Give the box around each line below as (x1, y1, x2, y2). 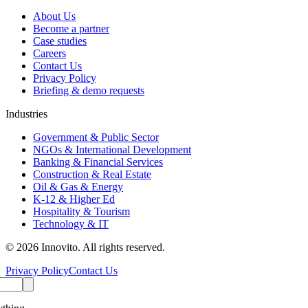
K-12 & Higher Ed (33, 193, 115, 206)
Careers (33, 47, 66, 60)
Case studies (33, 35, 87, 47)
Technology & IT (33, 218, 109, 230)
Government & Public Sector (33, 131, 159, 144)
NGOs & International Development (33, 144, 191, 156)
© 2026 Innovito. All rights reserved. (5, 241, 165, 254)
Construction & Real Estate (33, 168, 151, 181)
